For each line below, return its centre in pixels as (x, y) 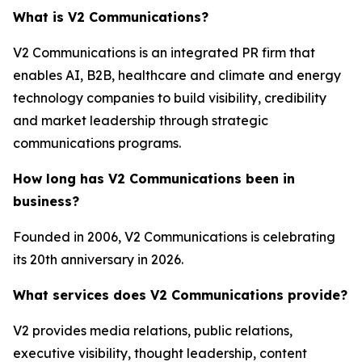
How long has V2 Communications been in (154, 179)
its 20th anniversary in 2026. (98, 259)
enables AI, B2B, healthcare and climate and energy (177, 75)
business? (46, 201)
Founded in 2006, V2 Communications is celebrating (174, 237)
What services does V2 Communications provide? (180, 295)
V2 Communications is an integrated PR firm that (164, 53)
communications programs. (97, 143)
